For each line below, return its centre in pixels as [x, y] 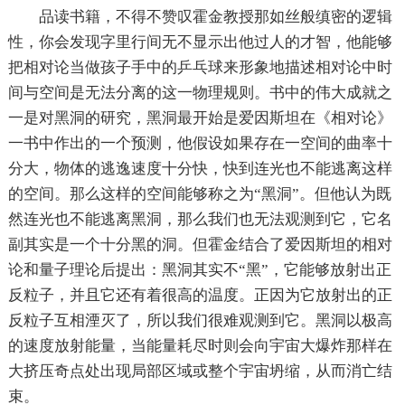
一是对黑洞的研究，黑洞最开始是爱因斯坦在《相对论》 [200, 118]
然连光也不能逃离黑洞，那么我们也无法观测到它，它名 [200, 219]
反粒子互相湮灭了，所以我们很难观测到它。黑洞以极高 [200, 320]
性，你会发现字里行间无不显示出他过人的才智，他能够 [200, 42]
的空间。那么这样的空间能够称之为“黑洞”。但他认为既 [199, 194]
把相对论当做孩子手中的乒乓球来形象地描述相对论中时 [200, 67]
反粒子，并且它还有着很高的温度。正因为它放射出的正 [200, 295]
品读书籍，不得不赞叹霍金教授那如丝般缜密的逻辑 [215, 17]
